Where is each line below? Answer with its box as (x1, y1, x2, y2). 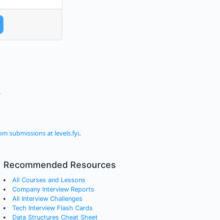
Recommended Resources (3, 160, 116, 170)
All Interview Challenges (12, 195, 83, 203)
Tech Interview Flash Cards (12, 204, 93, 212)
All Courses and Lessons (12, 176, 86, 184)
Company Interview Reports (12, 186, 95, 193)
